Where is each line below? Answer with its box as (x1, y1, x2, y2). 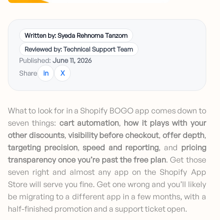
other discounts (8, 130, 64, 140)
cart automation (56, 118, 119, 128)
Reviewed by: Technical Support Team (25, 45, 133, 54)
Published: (19, 56, 53, 65)
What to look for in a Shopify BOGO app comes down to (8, 106, 206, 116)
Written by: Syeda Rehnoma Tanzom (25, 31, 128, 40)
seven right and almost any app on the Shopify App (8, 167, 206, 177)
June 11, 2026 (53, 56, 92, 65)
